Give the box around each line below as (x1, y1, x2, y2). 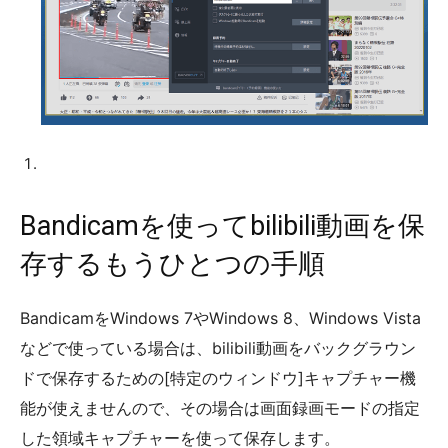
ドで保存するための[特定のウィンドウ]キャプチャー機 (20, 367, 416, 388)
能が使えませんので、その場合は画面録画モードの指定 (20, 397, 420, 418)
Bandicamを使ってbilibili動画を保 (20, 209, 425, 242)
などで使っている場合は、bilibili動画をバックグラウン (20, 337, 416, 358)
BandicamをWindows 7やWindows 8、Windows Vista (20, 307, 421, 328)
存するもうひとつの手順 (20, 247, 325, 280)
